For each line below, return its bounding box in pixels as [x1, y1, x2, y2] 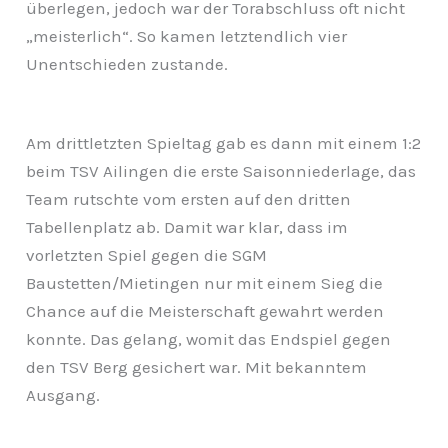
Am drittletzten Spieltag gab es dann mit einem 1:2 [26, 132, 422, 153]
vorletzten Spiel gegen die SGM [26, 244, 268, 265]
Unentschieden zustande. [26, 53, 229, 74]
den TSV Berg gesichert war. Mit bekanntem [26, 356, 368, 377]
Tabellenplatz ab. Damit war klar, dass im [26, 216, 349, 237]
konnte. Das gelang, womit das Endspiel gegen [26, 328, 392, 349]
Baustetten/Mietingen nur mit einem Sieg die [26, 272, 384, 293]
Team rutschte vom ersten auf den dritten [26, 188, 352, 209]
